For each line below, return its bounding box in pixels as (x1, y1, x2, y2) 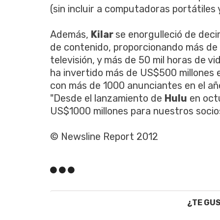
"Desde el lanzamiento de (50, 92, 165, 105)
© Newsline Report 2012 (50, 131, 158, 143)
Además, (50, 28, 91, 41)
